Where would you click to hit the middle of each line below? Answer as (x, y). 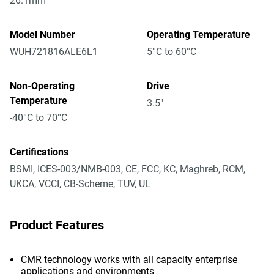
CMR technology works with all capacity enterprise (129, 260)
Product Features (57, 225)
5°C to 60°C (172, 52)
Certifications (39, 152)
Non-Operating (42, 86)
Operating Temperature (198, 35)
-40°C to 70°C (39, 118)
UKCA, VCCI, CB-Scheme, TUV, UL (80, 184)
